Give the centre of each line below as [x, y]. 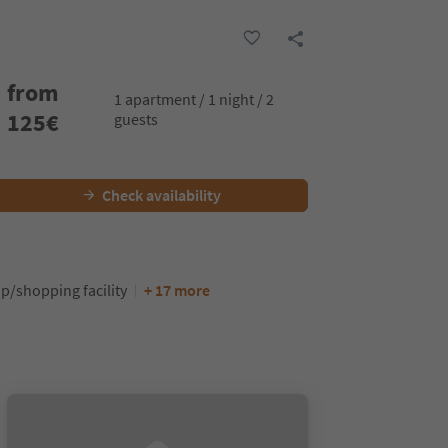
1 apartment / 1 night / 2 [193, 99]
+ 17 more [177, 290]
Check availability [161, 195]
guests [135, 119]
